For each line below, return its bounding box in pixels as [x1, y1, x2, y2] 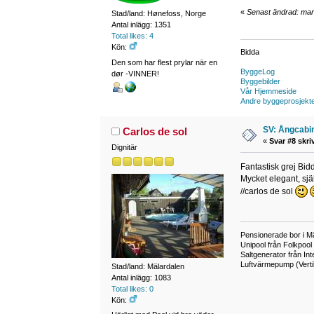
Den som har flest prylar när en [111, 57, 217, 67]
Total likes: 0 [111, 284, 153, 293]
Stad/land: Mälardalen [111, 261, 184, 271]
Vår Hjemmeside [240, 87, 296, 96]
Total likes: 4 [111, 32, 153, 41]
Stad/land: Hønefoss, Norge [111, 9, 206, 18]
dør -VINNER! [111, 69, 159, 78]
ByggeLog [240, 67, 275, 76]
